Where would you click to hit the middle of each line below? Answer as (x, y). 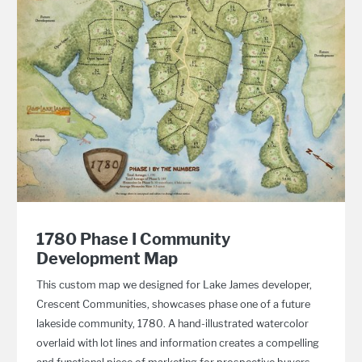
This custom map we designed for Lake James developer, (175, 285)
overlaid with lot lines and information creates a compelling (178, 343)
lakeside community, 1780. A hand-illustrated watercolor (173, 324)
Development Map (107, 259)
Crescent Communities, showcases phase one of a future (174, 304)
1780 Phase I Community (134, 239)
